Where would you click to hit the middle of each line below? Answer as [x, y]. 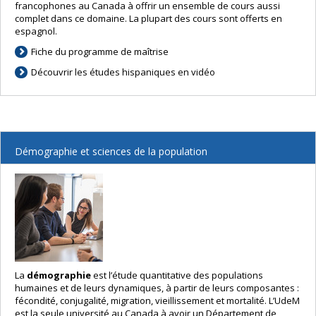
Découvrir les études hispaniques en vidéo [123, 72]
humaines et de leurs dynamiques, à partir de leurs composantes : [157, 288]
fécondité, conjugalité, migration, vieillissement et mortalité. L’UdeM [157, 301]
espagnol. [36, 31]
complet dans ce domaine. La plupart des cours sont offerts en [148, 19]
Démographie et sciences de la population [111, 152]
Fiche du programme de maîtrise [100, 52]
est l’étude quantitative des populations [177, 275]
